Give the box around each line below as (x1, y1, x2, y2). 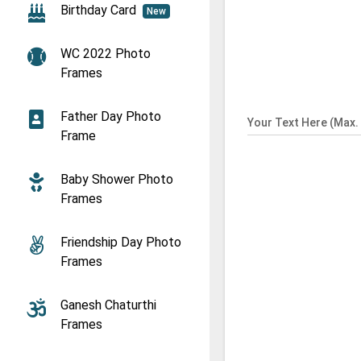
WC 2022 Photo (60, 46, 151, 61)
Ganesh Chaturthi (60, 297, 156, 313)
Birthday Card (60, 2, 143, 18)
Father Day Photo (60, 109, 161, 124)
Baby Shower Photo (60, 172, 173, 187)
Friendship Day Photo (60, 234, 181, 250)
